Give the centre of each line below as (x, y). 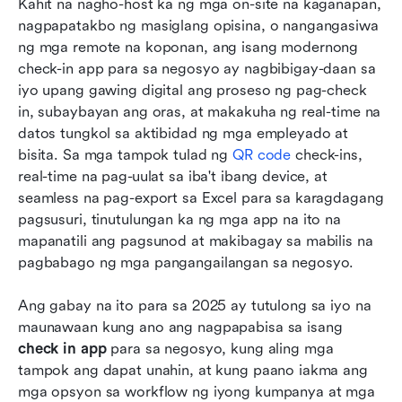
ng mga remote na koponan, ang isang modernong (188, 47)
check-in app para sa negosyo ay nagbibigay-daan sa (197, 68)
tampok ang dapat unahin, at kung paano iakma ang (193, 370)
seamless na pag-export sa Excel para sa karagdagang (201, 197)
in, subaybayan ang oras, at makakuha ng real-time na (200, 111)
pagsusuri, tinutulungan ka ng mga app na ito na (179, 219)
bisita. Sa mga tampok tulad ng (126, 154)
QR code (262, 154)
